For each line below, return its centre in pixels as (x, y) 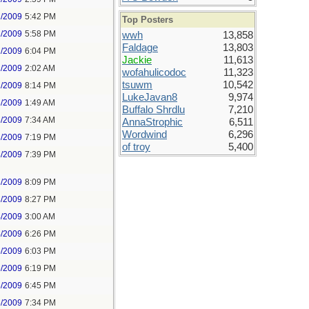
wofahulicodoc (154, 72)
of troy (136, 147)
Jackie (137, 60)
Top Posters (148, 20)
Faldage (140, 48)
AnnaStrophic (152, 122)
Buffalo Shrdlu (153, 110)
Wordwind (144, 134)
